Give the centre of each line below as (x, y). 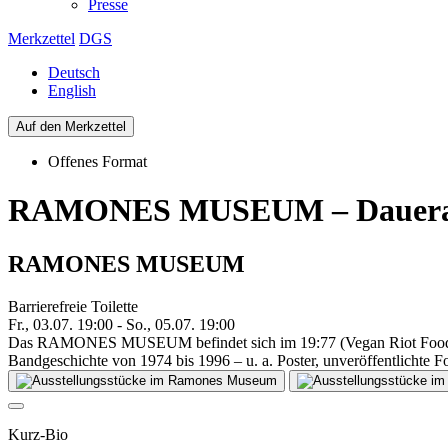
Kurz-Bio (38, 434)
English (72, 90)
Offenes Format (97, 161)
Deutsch (74, 72)
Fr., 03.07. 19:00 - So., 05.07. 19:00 (121, 324)
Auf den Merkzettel (71, 126)
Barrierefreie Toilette (73, 306)
